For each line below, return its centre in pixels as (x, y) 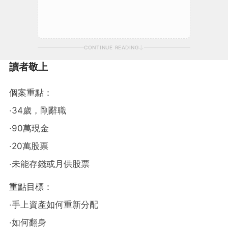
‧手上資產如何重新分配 (54, 204)
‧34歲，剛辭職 (38, 110)
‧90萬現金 (29, 128)
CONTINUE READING (111, 47)
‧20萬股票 (29, 146)
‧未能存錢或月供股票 (49, 164)
